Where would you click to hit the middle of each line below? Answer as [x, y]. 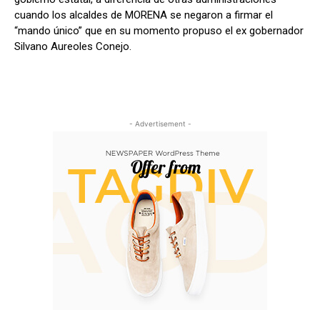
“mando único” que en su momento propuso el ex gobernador [159, 31]
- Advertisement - [160, 124]
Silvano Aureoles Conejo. [73, 47]
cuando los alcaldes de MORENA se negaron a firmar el [144, 15]
